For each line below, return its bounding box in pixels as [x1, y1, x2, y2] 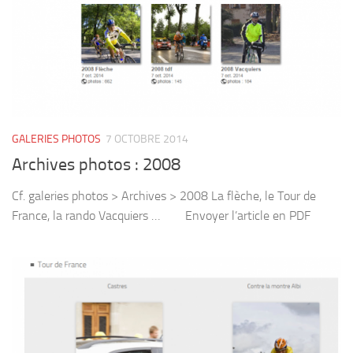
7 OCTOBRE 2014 [106, 132, 188, 146]
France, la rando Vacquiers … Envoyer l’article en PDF [12, 208, 320, 223]
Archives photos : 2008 [12, 154, 180, 175]
